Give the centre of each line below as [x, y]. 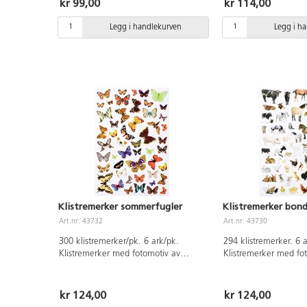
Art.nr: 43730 [246, 221]
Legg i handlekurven [145, 27]
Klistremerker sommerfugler [120, 206]
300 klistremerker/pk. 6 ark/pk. [119, 241]
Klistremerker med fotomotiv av [119, 254]
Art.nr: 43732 [81, 221]
